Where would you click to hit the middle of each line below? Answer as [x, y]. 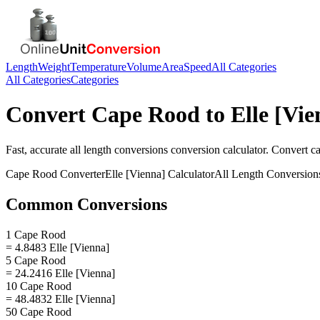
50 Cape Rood [39, 311]
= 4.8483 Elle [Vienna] [57, 247]
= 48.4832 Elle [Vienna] [60, 299]
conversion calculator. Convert [239, 149]
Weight [54, 67]
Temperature [98, 67]
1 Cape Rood [36, 234]
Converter [81, 174]
